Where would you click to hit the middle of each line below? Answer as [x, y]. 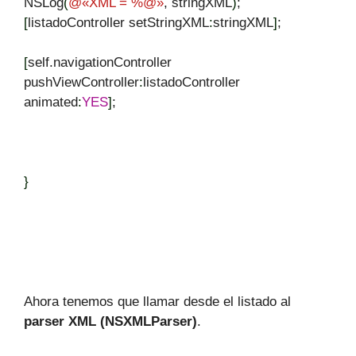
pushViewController [81, 82]
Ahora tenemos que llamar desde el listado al [157, 302]
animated [51, 102]
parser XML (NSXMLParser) [110, 321]
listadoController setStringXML [118, 22]
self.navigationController [100, 62]
